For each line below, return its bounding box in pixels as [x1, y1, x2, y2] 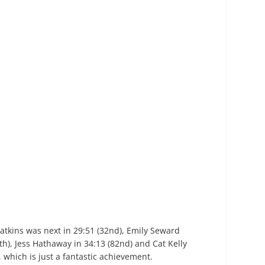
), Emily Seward [119, 225, 180, 236]
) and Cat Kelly [130, 238, 188, 249]
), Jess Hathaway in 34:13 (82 [8, 238, 120, 249]
